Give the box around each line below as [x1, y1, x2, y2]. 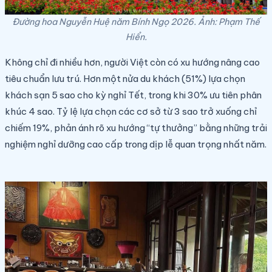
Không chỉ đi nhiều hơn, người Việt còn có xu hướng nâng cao [5, 56, 260, 69]
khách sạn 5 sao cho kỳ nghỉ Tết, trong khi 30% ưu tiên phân [5, 89, 262, 101]
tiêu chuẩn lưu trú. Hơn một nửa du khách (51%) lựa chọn [5, 73, 245, 85]
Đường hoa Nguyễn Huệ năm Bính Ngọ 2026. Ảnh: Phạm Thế [12, 16, 260, 28]
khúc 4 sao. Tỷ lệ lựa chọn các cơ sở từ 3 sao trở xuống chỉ [5, 106, 257, 118]
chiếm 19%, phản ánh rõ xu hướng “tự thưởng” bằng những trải [5, 122, 267, 134]
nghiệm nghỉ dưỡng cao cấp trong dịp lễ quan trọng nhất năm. [5, 138, 267, 151]
